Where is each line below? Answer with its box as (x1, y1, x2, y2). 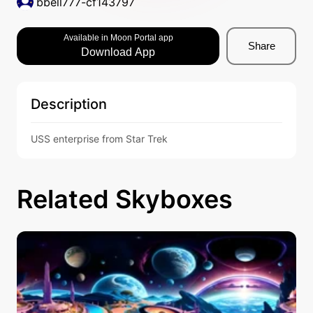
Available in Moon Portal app (63, 33, 173, 43)
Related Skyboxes (17, 184, 233, 214)
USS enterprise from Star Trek (31, 133, 168, 145)
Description (31, 96, 107, 112)
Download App (81, 46, 155, 58)
